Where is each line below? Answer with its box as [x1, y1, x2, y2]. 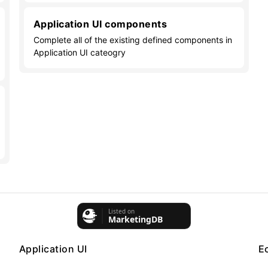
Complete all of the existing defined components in [33, 35, 232, 45]
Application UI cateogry [33, 47, 126, 57]
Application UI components [33, 18, 167, 30]
